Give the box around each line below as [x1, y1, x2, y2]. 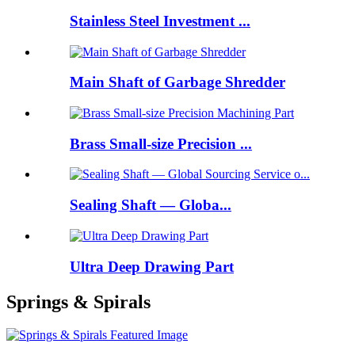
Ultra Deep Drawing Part [70, 258, 234, 275]
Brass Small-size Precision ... [70, 135, 252, 152]
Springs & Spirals [6, 291, 151, 312]
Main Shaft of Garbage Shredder [70, 74, 285, 91]
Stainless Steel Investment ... [70, 12, 250, 29]
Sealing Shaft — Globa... [70, 197, 231, 214]
